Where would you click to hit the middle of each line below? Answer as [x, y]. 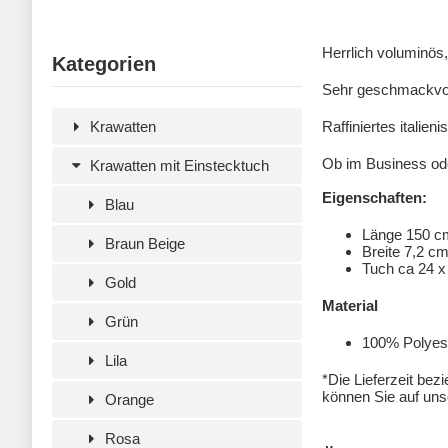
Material [350, 305]
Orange [128, 399]
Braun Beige [143, 243]
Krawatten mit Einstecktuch [178, 165]
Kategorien [104, 64]
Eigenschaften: [374, 197]
